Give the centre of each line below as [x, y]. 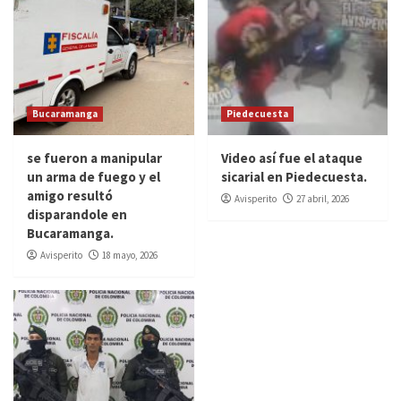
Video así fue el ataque [291, 158]
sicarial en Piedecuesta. [294, 177]
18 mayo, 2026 [130, 256]
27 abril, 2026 [322, 199]
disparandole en [77, 215]
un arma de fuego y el [94, 177]
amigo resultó [70, 196]
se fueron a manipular [94, 158]
